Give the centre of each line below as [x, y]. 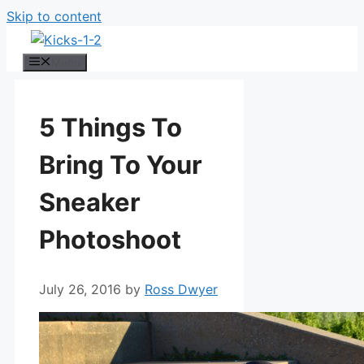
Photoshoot [110, 240]
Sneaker [90, 202]
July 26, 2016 [80, 289]
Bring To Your [121, 165]
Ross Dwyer [181, 289]
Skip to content [54, 16]
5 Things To [110, 128]
